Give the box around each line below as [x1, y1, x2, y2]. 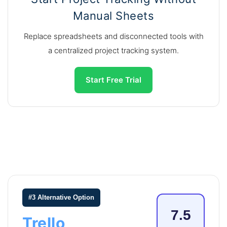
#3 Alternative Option [28, 194, 94, 202]
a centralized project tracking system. [48, 46, 179, 56]
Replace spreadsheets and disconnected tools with [23, 31, 204, 42]
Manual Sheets [72, 9, 155, 23]
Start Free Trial [86, 75, 141, 85]
